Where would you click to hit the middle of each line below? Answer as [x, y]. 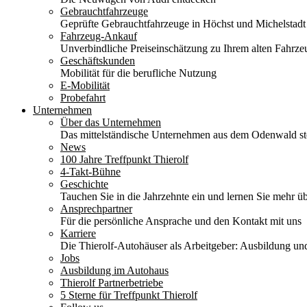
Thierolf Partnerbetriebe [112, 283]
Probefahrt [83, 98]
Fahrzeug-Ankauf [99, 36]
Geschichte [84, 184]
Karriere [78, 233]
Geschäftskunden [98, 61]
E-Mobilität [85, 85]
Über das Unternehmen [111, 122]
